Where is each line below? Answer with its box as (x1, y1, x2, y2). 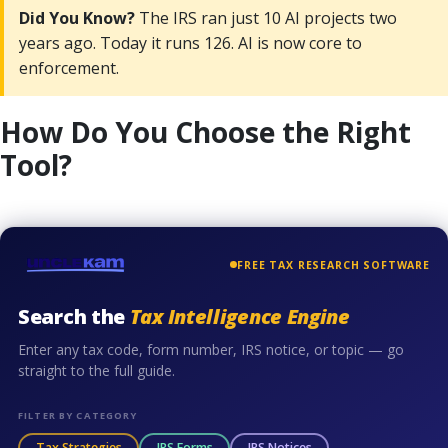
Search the (18, 302, 130, 330)
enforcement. (19, 56, 119, 79)
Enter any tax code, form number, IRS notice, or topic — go (18, 339, 404, 359)
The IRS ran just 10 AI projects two (135, 6, 397, 29)
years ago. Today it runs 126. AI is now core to (19, 31, 362, 54)
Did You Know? (19, 6, 135, 29)
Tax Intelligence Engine (129, 302, 350, 330)
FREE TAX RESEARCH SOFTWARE (237, 257, 430, 272)
